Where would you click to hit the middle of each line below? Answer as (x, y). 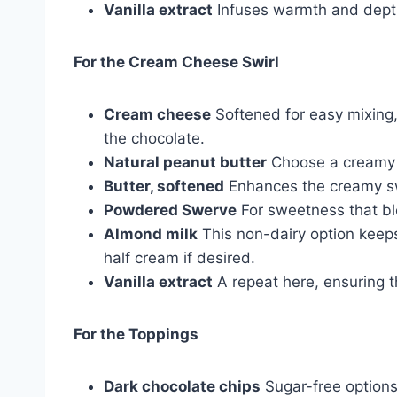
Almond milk (151, 234)
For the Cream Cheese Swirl (176, 62)
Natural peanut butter (185, 162)
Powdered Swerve (170, 210)
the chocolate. (154, 138)
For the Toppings (136, 334)
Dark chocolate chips (182, 386)
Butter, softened (164, 186)
